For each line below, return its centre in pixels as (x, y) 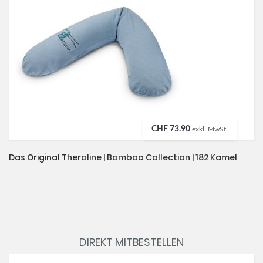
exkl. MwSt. (210, 129)
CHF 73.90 (171, 129)
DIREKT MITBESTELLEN (131, 242)
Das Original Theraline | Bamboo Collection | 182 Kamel (123, 158)
